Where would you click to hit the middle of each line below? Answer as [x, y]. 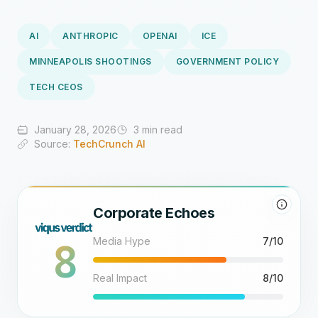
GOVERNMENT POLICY [227, 61]
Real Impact [120, 278]
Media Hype [122, 241]
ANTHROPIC [91, 36]
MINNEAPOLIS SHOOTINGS [91, 61]
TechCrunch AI [109, 144]
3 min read [158, 130]
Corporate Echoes [154, 213]
